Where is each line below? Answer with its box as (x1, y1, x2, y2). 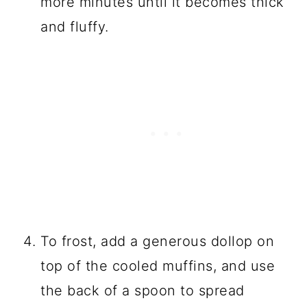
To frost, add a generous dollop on (40, 232, 275, 249)
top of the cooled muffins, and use (40, 257, 275, 274)
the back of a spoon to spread (40, 282, 245, 299)
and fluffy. (40, 18, 109, 35)
